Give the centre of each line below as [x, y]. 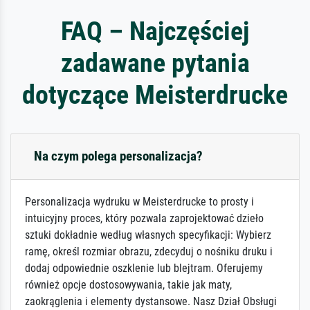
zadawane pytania [155, 63]
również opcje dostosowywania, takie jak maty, [128, 285]
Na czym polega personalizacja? [118, 156]
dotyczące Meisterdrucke [155, 95]
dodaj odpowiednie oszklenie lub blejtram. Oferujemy [144, 268]
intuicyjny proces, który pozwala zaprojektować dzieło [144, 219]
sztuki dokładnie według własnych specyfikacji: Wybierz [148, 235]
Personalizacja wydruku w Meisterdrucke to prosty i [139, 202]
